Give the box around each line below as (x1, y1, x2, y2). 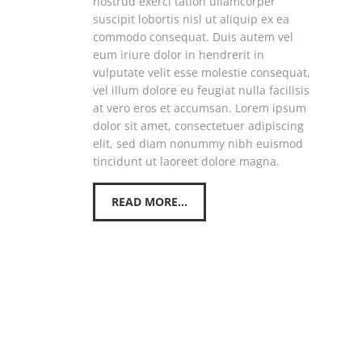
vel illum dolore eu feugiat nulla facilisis (93, 82, 309, 98)
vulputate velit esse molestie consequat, (93, 64, 310, 80)
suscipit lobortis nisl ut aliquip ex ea (93, 11, 289, 27)
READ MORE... (112, 193, 187, 209)
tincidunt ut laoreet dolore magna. (93, 153, 280, 169)
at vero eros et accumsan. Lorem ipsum (93, 99, 306, 116)
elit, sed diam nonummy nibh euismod (93, 135, 303, 151)
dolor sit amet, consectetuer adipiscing (93, 117, 304, 133)
